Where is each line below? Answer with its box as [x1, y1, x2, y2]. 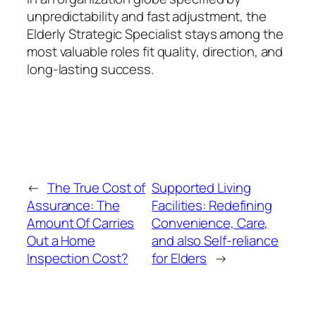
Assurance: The [27, 196, 120, 215]
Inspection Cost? [27, 249, 128, 268]
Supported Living [152, 178, 251, 197]
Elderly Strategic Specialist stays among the [27, 25, 284, 44]
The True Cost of [47, 178, 146, 197]
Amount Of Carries [27, 214, 135, 233]
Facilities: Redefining [152, 196, 272, 215]
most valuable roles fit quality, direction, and [27, 42, 284, 61]
